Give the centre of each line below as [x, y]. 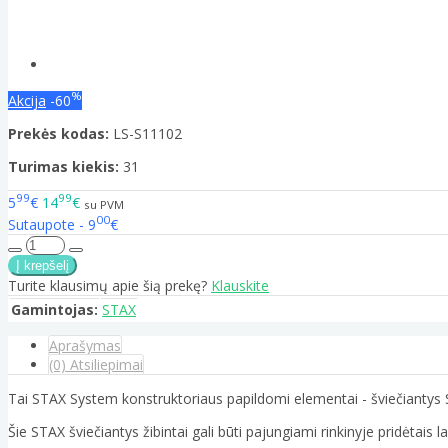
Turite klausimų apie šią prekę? [109, 286]
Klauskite [240, 286]
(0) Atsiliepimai [96, 365]
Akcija [27, 100]
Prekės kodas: [58, 133]
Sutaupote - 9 [52, 225]
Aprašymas [85, 346]
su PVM [104, 204]
